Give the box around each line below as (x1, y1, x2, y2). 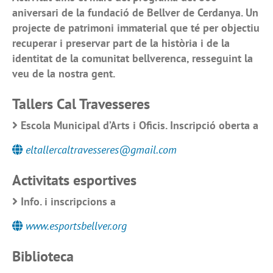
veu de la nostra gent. (12, 66, 115, 81)
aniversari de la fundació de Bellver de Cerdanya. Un (12, 5, 258, 20)
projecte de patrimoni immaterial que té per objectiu (12, 21, 260, 35)
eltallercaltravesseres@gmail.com (26, 143, 177, 157)
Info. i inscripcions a (21, 194, 116, 209)
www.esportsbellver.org (26, 219, 127, 233)
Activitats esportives (12, 171, 136, 190)
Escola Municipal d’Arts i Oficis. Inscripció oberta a (21, 118, 258, 133)
